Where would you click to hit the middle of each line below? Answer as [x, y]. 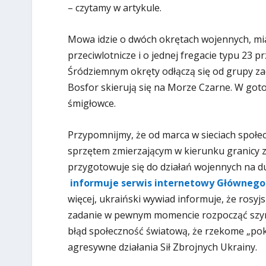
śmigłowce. [91, 104]
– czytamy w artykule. [114, 8]
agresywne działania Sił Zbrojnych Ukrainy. [162, 247]
